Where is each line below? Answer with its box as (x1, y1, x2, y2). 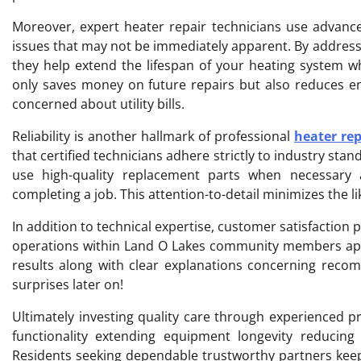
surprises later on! (12, 275, 123, 293)
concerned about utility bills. (12, 94, 185, 113)
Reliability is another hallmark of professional (12, 127, 294, 145)
